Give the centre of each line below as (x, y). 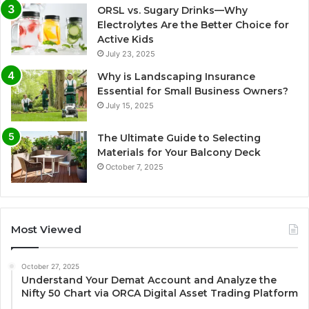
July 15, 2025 (130, 105)
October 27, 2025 (50, 266)
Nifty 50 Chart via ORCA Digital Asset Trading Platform (160, 293)
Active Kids (126, 39)
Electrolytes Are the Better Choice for (193, 24)
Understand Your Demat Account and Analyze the (149, 280)
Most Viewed (46, 229)
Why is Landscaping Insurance (176, 76)
